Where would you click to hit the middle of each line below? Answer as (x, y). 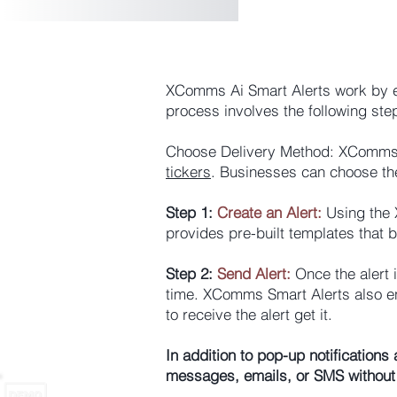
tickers (188, 171)
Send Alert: (254, 273)
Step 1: (189, 212)
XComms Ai (205, 90)
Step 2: (191, 273)
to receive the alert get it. (249, 314)
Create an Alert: (269, 212)
